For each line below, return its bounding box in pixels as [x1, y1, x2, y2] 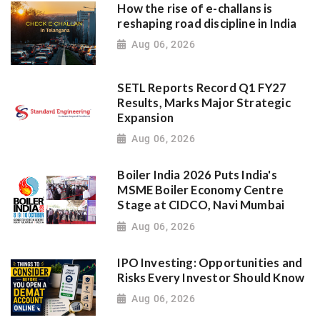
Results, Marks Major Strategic [117, 95, 291, 110]
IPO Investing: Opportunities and [117, 255, 303, 270]
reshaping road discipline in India [117, 16, 297, 31]
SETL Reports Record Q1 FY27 [117, 80, 287, 95]
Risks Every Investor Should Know [117, 270, 305, 285]
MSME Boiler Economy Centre [117, 183, 284, 198]
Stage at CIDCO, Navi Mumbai [117, 198, 285, 213]
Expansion [117, 110, 174, 125]
